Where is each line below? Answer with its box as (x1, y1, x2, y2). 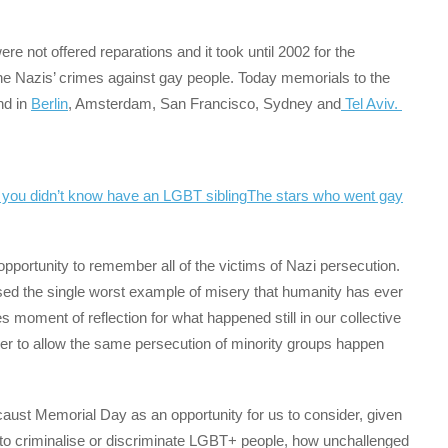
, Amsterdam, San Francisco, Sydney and (68, 95, 341, 113)
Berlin (31, 95, 68, 113)
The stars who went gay (247, 187, 403, 205)
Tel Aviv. (341, 95, 402, 113)
